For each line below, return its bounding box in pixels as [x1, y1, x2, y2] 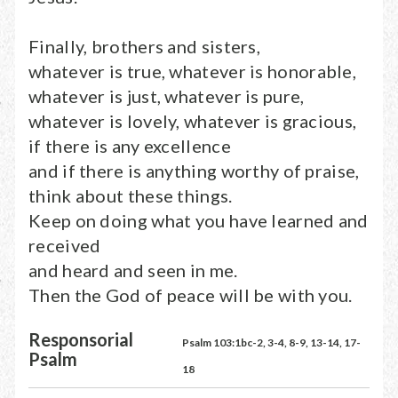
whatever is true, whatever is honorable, [28, 60, 356, 82]
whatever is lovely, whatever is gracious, [28, 110, 357, 131]
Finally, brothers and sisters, [28, 36, 260, 57]
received [28, 235, 101, 256]
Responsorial [28, 329, 133, 350]
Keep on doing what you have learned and [28, 210, 369, 231]
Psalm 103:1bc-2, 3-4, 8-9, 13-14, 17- [182, 336, 362, 349]
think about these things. [28, 185, 233, 206]
